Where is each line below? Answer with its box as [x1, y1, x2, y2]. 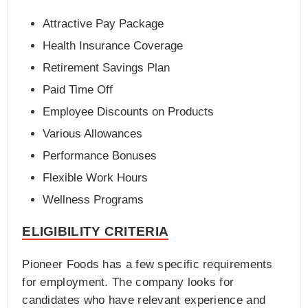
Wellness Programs [43, 193, 144, 207]
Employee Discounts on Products [43, 105, 214, 119]
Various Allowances [43, 127, 143, 141]
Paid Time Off [43, 83, 113, 97]
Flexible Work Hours [43, 171, 148, 185]
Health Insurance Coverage [43, 39, 184, 53]
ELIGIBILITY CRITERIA [22, 224, 169, 239]
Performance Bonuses [43, 149, 157, 163]
